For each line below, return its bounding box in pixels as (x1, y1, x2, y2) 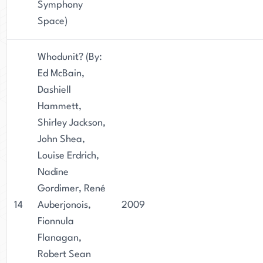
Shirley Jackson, (38, 118, 106, 128)
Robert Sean (38, 249, 91, 259)
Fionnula (38, 217, 74, 227)
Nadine (38, 167, 69, 177)
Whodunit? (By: (38, 52, 102, 62)
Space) (38, 16, 68, 26)
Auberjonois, (38, 200, 91, 210)
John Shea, (38, 134, 85, 144)
